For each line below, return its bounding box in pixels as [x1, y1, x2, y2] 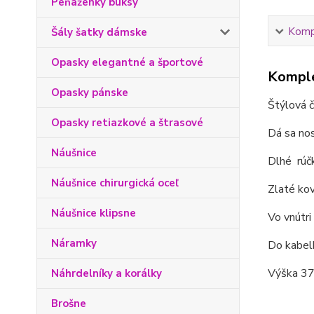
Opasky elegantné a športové [51, 55, 203, 69]
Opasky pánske [51, 86, 128, 100]
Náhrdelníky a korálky [51, 266, 162, 280]
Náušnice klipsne [51, 206, 136, 220]
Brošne [51, 296, 86, 310]
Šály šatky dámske [51, 25, 147, 39]
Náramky [51, 236, 97, 250]
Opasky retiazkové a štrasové [51, 116, 203, 130]
